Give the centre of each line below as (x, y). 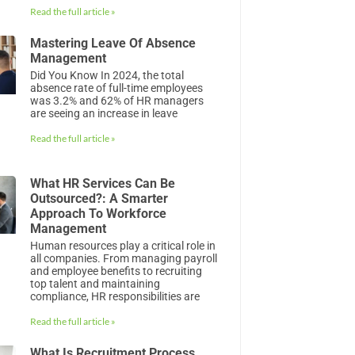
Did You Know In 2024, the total (107, 76)
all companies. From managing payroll (124, 258)
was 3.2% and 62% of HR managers (117, 101)
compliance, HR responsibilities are (115, 296)
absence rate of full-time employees (117, 88)
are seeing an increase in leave (104, 114)
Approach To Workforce (99, 213)
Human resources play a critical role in (123, 245)
